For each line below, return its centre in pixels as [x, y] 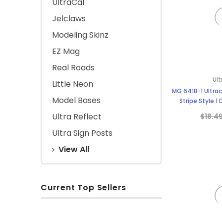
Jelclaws [69, 18]
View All [74, 149]
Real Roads [73, 67]
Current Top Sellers [84, 187]
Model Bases [76, 100]
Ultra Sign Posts [82, 133]
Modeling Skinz [80, 35]
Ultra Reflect [77, 116]
